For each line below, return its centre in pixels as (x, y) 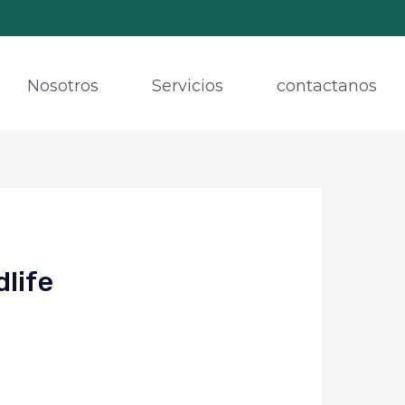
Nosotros (62, 85)
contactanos (326, 85)
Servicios (187, 85)
